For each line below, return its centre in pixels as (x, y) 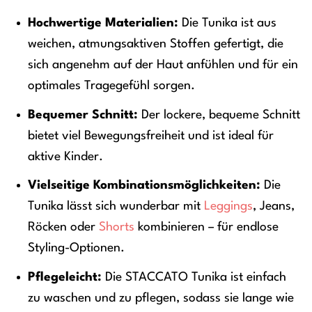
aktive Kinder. (66, 156)
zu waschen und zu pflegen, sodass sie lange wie (161, 298)
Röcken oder (64, 227)
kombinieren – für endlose (207, 227)
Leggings (229, 206)
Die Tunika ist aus (228, 23)
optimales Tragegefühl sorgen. (112, 86)
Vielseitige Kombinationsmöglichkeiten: (145, 186)
